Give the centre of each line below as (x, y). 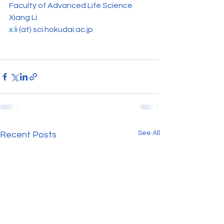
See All (149, 133)
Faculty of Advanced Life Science (71, 6)
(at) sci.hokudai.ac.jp (56, 30)
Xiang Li (23, 18)
